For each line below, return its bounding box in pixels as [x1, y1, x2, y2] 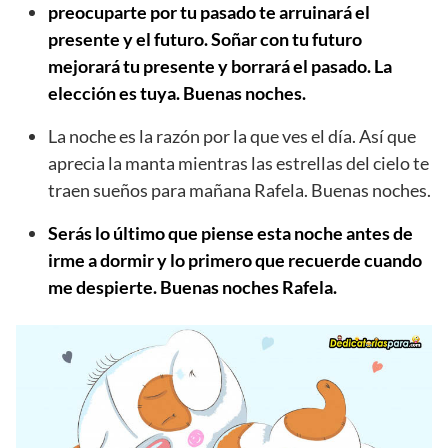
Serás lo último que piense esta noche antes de [48, 221, 413, 244]
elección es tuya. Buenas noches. [48, 81, 306, 104]
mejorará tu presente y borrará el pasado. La [48, 54, 392, 77]
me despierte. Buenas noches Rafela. [48, 275, 337, 298]
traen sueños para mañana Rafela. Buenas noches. [48, 178, 431, 201]
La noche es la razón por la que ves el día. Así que [48, 124, 416, 147]
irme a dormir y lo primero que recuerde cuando [48, 248, 422, 271]
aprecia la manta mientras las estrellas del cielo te [48, 151, 429, 174]
